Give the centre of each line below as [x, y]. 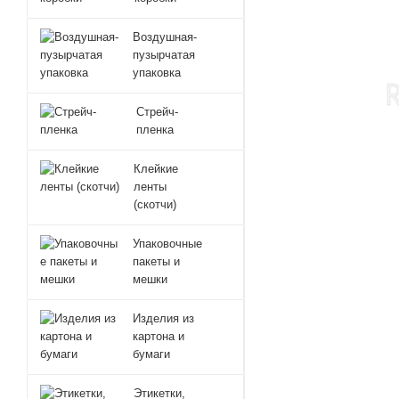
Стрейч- [157, 112]
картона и [159, 336]
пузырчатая [163, 55]
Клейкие [156, 169]
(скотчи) [155, 204]
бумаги [152, 354]
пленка [155, 130]
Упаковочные [168, 244]
